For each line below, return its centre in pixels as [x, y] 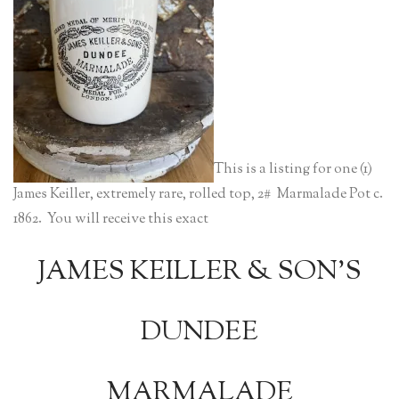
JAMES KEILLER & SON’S [199, 272]
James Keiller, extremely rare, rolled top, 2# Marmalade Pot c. [198, 195]
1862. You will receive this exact [111, 220]
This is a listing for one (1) [293, 170]
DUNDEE [199, 333]
